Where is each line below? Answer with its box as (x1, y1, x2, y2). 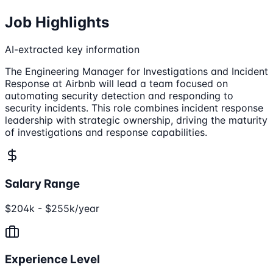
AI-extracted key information (5, 43, 140, 56)
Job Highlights (5, 13, 109, 32)
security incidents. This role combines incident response (5, 102, 263, 115)
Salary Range (5, 176, 80, 191)
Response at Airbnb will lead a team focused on (5, 77, 228, 90)
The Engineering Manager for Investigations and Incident (5, 65, 268, 78)
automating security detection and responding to (5, 90, 233, 102)
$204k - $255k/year (5, 202, 99, 214)
